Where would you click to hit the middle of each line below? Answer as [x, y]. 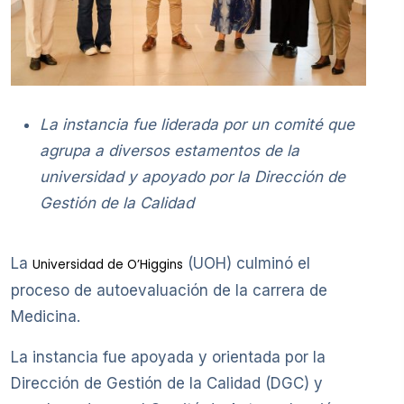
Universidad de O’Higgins [108, 265]
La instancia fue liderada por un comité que [197, 124]
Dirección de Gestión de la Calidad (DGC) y [167, 384]
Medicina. [46, 317]
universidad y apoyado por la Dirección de [193, 176]
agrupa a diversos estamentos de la [170, 150]
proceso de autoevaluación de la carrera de [169, 291]
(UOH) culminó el [247, 264]
